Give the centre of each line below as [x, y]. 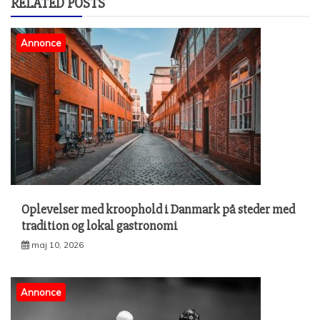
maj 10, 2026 [57, 244]
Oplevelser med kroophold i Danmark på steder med [158, 209]
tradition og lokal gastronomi [100, 225]
